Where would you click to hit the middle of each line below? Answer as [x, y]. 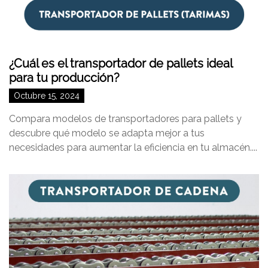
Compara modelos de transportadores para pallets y [125, 119]
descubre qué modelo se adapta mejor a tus [107, 133]
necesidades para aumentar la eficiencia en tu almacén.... [133, 147]
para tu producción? [64, 78]
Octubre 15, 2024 [47, 96]
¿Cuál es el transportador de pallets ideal [121, 63]
